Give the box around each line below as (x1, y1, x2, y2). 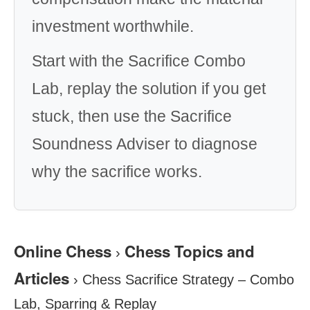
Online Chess (14, 240, 111, 262)
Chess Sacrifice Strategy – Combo (82, 272, 294, 287)
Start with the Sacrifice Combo (32, 52, 246, 70)
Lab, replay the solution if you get (32, 80, 266, 98)
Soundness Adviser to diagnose (32, 135, 257, 153)
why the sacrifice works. (32, 163, 202, 181)
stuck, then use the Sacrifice (32, 107, 232, 125)
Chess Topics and (125, 240, 255, 262)
